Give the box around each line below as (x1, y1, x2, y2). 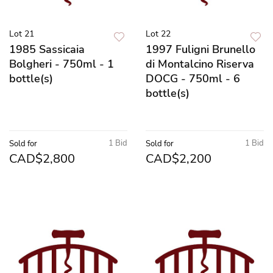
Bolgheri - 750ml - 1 (9, 56, 114, 71)
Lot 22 (146, 27, 171, 40)
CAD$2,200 (146, 150, 211, 167)
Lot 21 (9, 27, 34, 40)
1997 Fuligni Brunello (146, 41, 255, 57)
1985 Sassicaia (9, 41, 85, 57)
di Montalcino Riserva (146, 56, 254, 71)
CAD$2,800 (9, 150, 75, 167)
